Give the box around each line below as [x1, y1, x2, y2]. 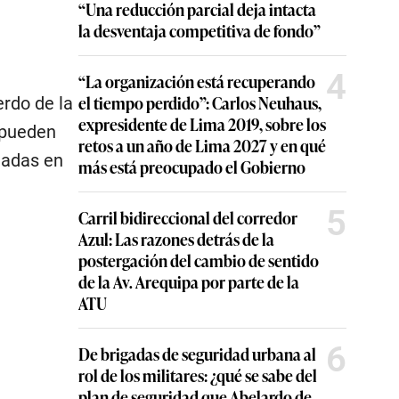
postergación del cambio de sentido [78, 248, 319, 272]
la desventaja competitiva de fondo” [78, 19, 321, 42]
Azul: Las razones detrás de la [78, 227, 274, 250]
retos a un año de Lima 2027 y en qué [78, 134, 326, 157]
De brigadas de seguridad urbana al [78, 342, 316, 365]
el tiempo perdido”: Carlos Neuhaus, [78, 91, 322, 114]
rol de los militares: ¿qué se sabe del [78, 363, 317, 387]
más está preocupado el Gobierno [78, 155, 305, 178]
